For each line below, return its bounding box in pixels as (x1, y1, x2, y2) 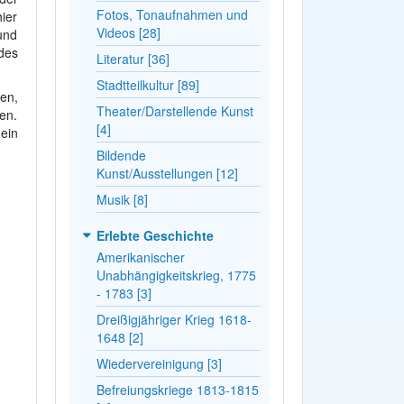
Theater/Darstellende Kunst (96, 101, 253, 120)
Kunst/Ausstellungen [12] (96, 163, 238, 182)
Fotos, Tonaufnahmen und (96, 5, 248, 23)
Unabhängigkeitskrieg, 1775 (96, 265, 256, 284)
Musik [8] (96, 189, 148, 208)
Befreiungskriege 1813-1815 (96, 380, 259, 399)
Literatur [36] (96, 49, 170, 68)
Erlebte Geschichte (96, 225, 214, 244)
